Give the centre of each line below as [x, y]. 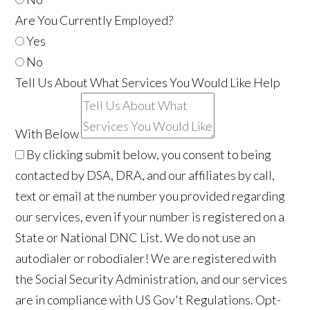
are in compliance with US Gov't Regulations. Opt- [148, 300]
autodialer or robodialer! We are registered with [146, 258]
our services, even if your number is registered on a [150, 217]
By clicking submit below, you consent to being [148, 155]
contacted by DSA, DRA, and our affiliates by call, [145, 175]
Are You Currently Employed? [94, 20]
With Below [47, 134]
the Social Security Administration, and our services [152, 279]
